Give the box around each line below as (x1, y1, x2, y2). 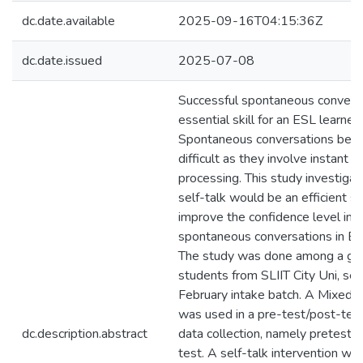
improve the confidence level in (178, 208, 352, 226)
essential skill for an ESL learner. (178, 111, 361, 129)
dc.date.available (22, 12, 115, 30)
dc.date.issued (22, 52, 102, 70)
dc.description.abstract (22, 325, 147, 343)
